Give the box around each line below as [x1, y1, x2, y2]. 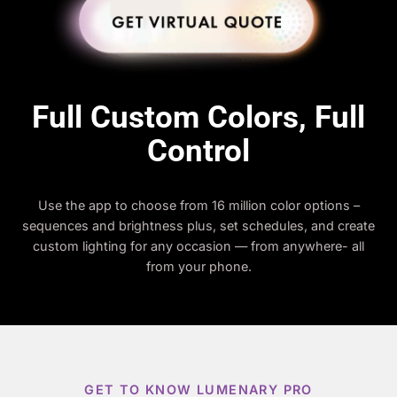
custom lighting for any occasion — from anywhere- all [33, 238, 364, 254]
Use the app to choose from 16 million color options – [37, 198, 360, 214]
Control [147, 132, 250, 170]
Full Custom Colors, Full [32, 98, 365, 136]
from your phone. [145, 259, 252, 275]
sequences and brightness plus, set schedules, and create [22, 218, 375, 234]
